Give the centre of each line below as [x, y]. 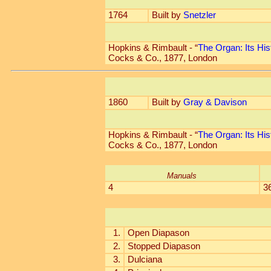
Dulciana [145, 260]
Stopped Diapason [164, 246]
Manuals [182, 176]
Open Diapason [158, 233]
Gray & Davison [215, 102]
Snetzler [199, 15]
